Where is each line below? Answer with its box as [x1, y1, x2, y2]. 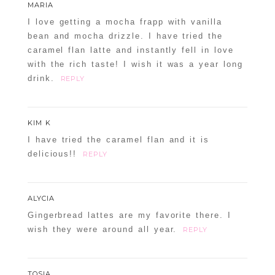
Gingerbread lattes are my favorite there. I [27, 211, 231, 220]
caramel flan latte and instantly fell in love [27, 45, 234, 55]
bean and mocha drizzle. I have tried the [27, 31, 223, 41]
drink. [27, 74, 55, 83]
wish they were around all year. [27, 225, 177, 234]
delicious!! [27, 149, 77, 159]
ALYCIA [27, 194, 55, 203]
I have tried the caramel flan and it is [27, 135, 210, 145]
